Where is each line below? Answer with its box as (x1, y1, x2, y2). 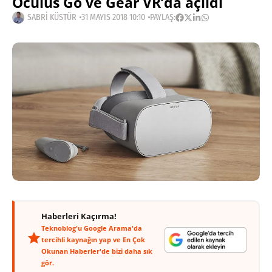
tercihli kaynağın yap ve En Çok (41, 235, 145, 245)
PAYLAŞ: (150, 12, 175, 22)
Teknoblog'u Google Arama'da (41, 223, 142, 233)
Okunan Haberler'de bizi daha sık (41, 246, 152, 256)
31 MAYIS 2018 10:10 (81, 12, 145, 22)
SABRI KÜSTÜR (27, 12, 76, 22)
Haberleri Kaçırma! (41, 211, 117, 222)
